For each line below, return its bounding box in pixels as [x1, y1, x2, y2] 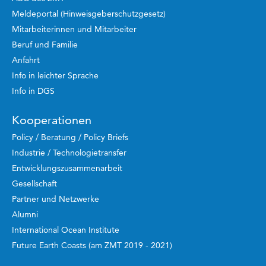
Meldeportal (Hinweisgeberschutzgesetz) [12, 8, 166, 19]
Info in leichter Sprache [12, 69, 99, 81]
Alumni [12, 208, 38, 220]
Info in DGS [12, 85, 55, 96]
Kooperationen [12, 112, 91, 127]
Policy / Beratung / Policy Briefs [12, 131, 128, 142]
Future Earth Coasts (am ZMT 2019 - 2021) [12, 239, 172, 251]
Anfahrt [12, 54, 40, 65]
